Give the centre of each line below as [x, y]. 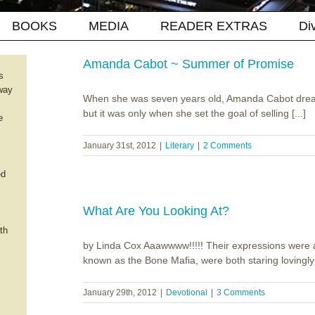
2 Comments [227, 146]
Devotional [187, 292]
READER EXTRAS [214, 26]
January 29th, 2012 [120, 292]
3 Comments [241, 292]
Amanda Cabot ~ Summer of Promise [188, 64]
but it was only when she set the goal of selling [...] [194, 113]
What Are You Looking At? [156, 211]
